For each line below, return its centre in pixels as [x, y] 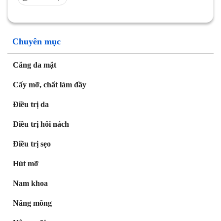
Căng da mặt [35, 65]
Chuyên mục [37, 42]
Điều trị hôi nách [41, 124]
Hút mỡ [26, 164]
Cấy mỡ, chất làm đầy [50, 85]
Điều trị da [31, 105]
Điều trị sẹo [32, 144]
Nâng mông [32, 203]
